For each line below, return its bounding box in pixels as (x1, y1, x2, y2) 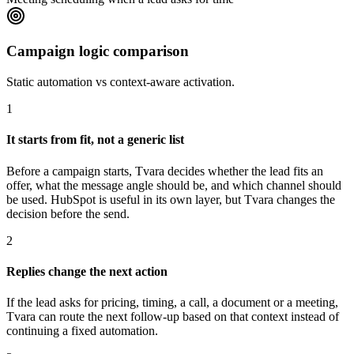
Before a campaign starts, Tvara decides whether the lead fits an (6, 164, 323, 178)
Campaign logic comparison (6, 43, 189, 60)
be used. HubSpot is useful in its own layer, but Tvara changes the (6, 192, 335, 206)
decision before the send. (6, 206, 130, 220)
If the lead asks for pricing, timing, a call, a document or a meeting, (6, 296, 338, 310)
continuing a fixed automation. (6, 324, 158, 338)
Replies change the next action (6, 264, 168, 278)
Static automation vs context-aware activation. (6, 75, 235, 89)
